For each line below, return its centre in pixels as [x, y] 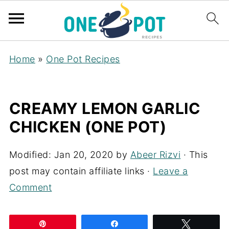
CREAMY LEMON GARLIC [105, 108]
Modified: [31, 155]
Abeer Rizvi [155, 155]
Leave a [170, 171]
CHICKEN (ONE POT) [88, 127]
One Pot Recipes [83, 59]
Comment [30, 187]
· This [194, 155]
